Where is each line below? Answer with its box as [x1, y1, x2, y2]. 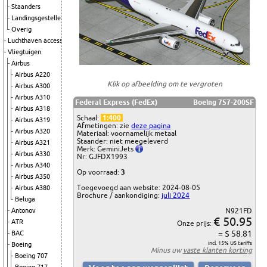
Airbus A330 [15, 150, 50, 157]
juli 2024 [162, 191, 190, 200]
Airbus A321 [15, 139, 50, 146]
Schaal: [77, 114, 101, 122]
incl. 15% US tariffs [207, 240, 252, 247]
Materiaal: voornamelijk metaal [77, 129, 177, 138]
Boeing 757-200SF [193, 98, 254, 107]
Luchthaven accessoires [8, 37, 77, 44]
